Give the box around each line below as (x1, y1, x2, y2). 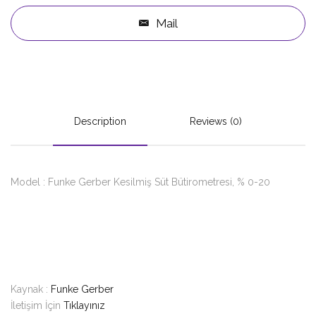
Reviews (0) (190, 116, 242, 127)
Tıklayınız (63, 300, 105, 311)
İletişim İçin (11, 300, 63, 311)
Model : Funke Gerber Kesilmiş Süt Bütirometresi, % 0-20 (11, 176, 270, 188)
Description (74, 116, 126, 127)
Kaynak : (11, 284, 51, 295)
